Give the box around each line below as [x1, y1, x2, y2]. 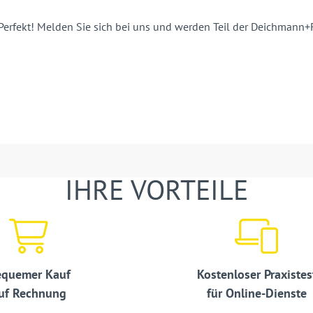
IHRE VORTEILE [65, 171, 248, 208]
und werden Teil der [153, 20, 251, 34]
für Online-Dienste [206, 285, 307, 302]
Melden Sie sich [37, 20, 115, 34]
